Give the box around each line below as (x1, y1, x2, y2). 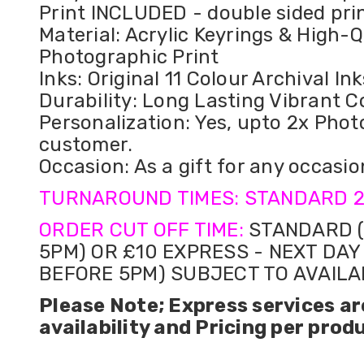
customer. (39, 133, 138, 157)
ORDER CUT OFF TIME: (39, 219, 249, 242)
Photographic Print (39, 45, 219, 69)
